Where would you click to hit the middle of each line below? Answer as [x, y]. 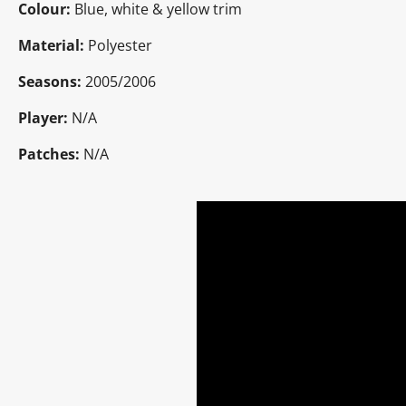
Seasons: [50, 81]
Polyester [120, 45]
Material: [53, 45]
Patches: [51, 154]
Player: [43, 117]
